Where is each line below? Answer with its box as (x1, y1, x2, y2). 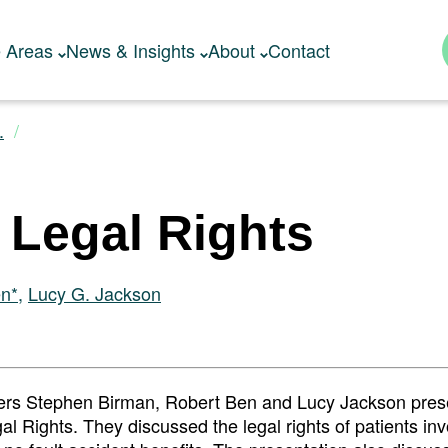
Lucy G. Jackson (28, 280, 161, 306)
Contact (267, 37, 330, 63)
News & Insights (65, 37, 195, 63)
